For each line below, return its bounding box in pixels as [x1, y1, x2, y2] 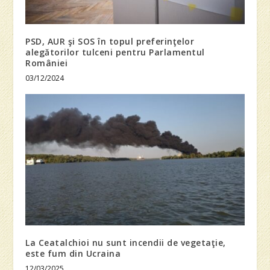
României [25, 57, 68, 69]
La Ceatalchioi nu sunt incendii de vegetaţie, [25, 236, 226, 248]
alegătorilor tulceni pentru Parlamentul [25, 46, 205, 58]
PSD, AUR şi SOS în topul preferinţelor [25, 35, 195, 47]
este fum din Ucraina [25, 247, 121, 259]
